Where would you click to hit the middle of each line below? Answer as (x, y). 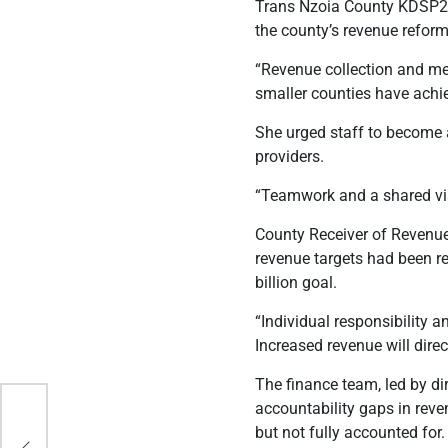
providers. (290, 156)
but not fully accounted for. (350, 432)
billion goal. (296, 282)
